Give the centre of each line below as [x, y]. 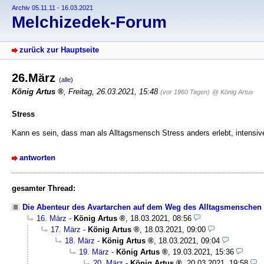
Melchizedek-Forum [89, 22]
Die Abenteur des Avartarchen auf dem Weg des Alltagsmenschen [142, 207]
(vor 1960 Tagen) [185, 92]
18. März [80, 241]
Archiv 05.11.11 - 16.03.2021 [52, 8]
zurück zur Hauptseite [59, 50]
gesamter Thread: [44, 189]
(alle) [66, 80]
